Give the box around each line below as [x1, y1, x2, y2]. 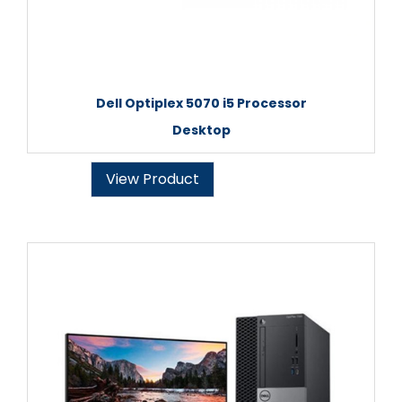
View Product [106, 169, 199, 189]
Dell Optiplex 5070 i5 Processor [95, 94, 307, 112]
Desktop [171, 121, 231, 139]
